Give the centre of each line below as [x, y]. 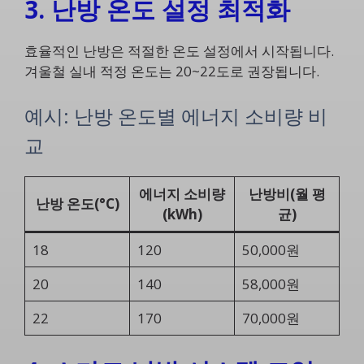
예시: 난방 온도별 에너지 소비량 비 [176, 116]
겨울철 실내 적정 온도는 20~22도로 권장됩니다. [172, 71]
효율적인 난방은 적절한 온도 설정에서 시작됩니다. [179, 50]
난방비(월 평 [287, 194]
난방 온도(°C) [77, 204]
